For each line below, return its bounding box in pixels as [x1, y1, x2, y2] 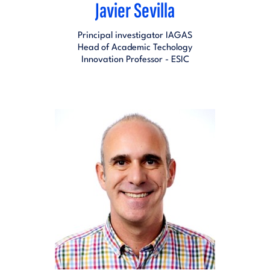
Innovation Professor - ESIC [81, 55, 189, 64]
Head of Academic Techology [78, 43, 192, 52]
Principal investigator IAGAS [78, 31, 192, 40]
